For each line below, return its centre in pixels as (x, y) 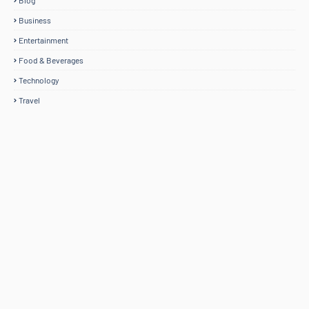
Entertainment (43, 40)
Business (35, 20)
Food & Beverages (51, 60)
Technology (39, 80)
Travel (29, 100)
